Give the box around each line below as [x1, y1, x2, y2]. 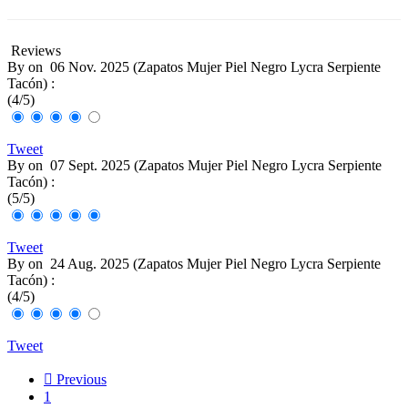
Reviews [7, 43, 61, 59]
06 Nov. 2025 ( [50, 59, 138, 76]
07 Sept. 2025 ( [50, 158, 138, 174]
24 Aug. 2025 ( [50, 256, 138, 272]
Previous [53, 372, 107, 388]
